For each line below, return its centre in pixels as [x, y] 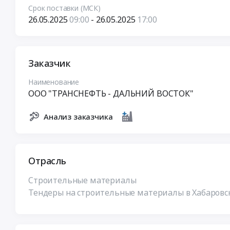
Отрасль [47, 161]
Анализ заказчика [78, 117]
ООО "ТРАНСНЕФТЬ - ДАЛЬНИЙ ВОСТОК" [111, 93]
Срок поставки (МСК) [64, 8]
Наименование [54, 82]
